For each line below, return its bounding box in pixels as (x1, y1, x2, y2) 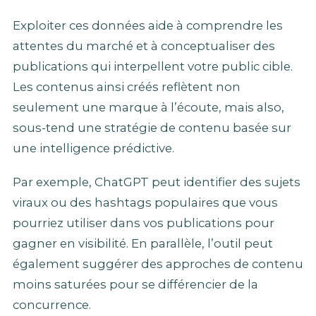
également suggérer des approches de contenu (13, 256, 303, 271)
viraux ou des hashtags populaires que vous (13, 195, 278, 209)
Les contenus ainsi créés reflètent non (13, 80, 241, 95)
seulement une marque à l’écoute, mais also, (13, 100, 284, 115)
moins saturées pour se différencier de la (13, 276, 258, 291)
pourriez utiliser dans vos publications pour (13, 215, 274, 230)
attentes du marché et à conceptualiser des (13, 39, 275, 54)
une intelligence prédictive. (13, 141, 174, 156)
